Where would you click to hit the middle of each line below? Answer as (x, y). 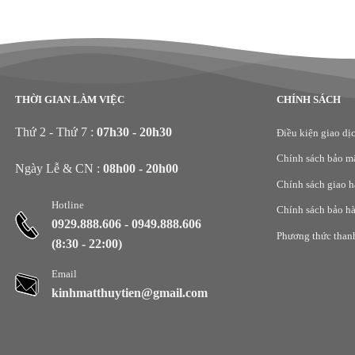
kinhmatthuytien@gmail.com (130, 293)
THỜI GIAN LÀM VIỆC (70, 99)
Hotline (68, 205)
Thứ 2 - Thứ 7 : (56, 132)
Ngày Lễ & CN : (59, 168)
